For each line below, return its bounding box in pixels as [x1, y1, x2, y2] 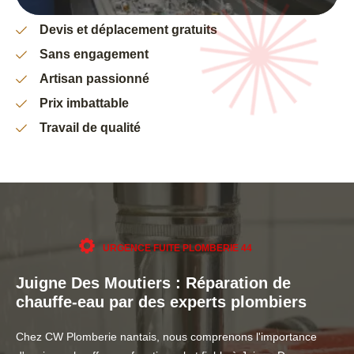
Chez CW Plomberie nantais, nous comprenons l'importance [16, 330, 317, 344]
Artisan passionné [40, 72, 149, 86]
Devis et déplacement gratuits [40, 23, 217, 37]
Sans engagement [40, 47, 149, 62]
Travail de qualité [40, 121, 141, 135]
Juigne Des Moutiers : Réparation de [16, 274, 291, 292]
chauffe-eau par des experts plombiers [16, 293, 307, 311]
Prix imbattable [40, 96, 129, 111]
